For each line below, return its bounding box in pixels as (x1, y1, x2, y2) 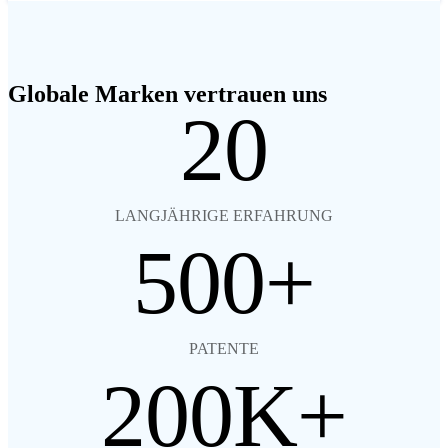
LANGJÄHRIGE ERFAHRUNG (115, 207, 333, 225)
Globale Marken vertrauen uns (8, 81, 327, 108)
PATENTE (189, 340, 259, 358)
